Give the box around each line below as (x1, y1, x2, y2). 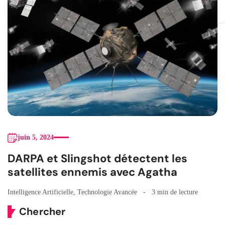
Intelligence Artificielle (8, 188, 73, 196)
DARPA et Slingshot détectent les (8, 151, 187, 166)
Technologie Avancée (77, 188, 137, 196)
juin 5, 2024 (18, 133, 54, 141)
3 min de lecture (152, 188, 198, 196)
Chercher (19, 204, 66, 218)
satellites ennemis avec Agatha (8, 164, 177, 179)
